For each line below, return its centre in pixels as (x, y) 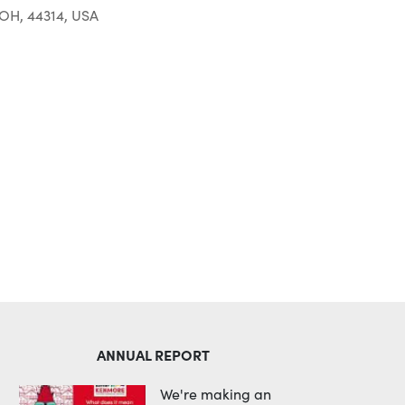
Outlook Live (52, 107)
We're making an (216, 394)
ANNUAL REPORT (153, 354)
